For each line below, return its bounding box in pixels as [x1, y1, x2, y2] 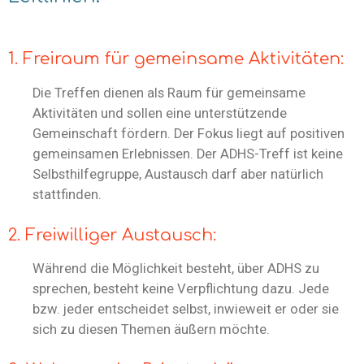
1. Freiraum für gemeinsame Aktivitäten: [8, 49, 344, 68]
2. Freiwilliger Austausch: [8, 225, 216, 245]
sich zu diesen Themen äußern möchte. [32, 322, 270, 338]
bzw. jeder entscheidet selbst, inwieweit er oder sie [32, 301, 339, 318]
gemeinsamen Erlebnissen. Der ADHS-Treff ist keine [32, 145, 343, 162]
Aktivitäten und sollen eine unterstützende [32, 105, 287, 121]
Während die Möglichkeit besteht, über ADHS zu [32, 261, 319, 277]
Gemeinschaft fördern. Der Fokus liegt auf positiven [32, 125, 344, 141]
